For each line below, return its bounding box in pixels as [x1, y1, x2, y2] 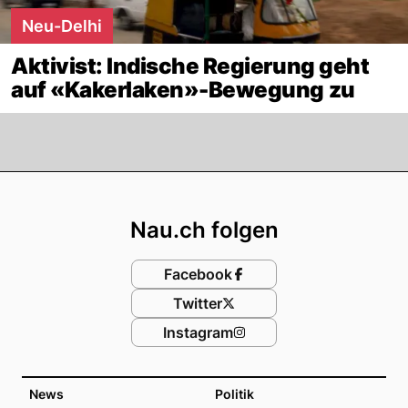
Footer [202, 170, 294, 207]
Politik [215, 385, 254, 402]
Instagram [162, 322, 233, 342]
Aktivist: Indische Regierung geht [11, 52, 370, 79]
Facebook [163, 264, 232, 283]
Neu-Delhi [22, 15, 102, 36]
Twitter [173, 293, 222, 312]
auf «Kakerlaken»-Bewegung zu [11, 76, 355, 103]
